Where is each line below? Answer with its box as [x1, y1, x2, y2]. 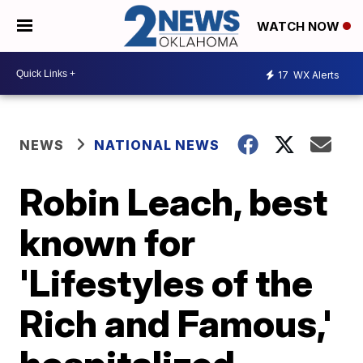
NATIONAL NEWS [94, 137, 220, 154]
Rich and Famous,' [19, 301, 333, 347]
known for [19, 220, 196, 266]
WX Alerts [291, 68, 340, 81]
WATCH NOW [257, 19, 343, 35]
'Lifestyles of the [19, 260, 314, 306]
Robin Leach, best [19, 179, 328, 225]
